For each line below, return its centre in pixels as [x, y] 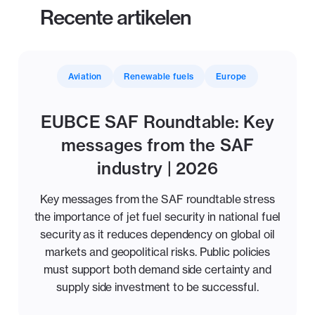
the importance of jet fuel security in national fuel [157, 217]
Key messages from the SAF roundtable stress [157, 199]
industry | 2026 [157, 168]
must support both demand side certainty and [157, 270]
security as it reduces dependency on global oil [157, 234]
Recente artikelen [116, 18]
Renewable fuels [159, 76]
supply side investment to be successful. [157, 287]
